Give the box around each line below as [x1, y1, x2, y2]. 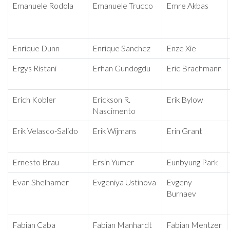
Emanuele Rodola [12, 1, 73, 11]
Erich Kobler [12, 95, 56, 105]
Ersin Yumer [92, 158, 134, 167]
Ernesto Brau [12, 158, 59, 167]
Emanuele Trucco [92, 1, 153, 11]
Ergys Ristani [12, 64, 56, 73]
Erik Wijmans [92, 126, 137, 136]
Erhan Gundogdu [92, 64, 150, 73]
